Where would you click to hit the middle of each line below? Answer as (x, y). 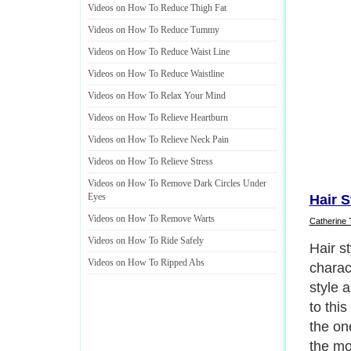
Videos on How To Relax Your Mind (157, 96)
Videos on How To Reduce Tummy (154, 30)
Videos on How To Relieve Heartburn (158, 118)
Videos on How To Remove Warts (151, 219)
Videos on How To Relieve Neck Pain (158, 139)
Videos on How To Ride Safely (146, 241)
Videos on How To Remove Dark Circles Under (177, 183)
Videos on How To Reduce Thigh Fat (157, 8)
